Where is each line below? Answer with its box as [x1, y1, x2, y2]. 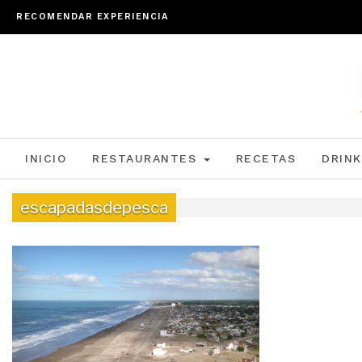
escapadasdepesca [20, 198, 168, 217]
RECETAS [235, 152, 296, 165]
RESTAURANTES [92, 152, 202, 165]
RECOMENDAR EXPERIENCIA [16, 11, 168, 22]
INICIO [25, 152, 66, 165]
